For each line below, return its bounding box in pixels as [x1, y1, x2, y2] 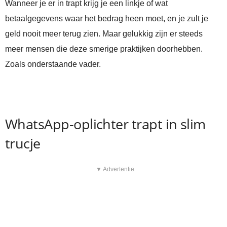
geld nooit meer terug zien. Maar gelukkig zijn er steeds [5, 29, 203, 39]
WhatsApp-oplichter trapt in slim [5, 115, 206, 134]
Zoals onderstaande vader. [5, 60, 101, 69]
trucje [5, 134, 41, 153]
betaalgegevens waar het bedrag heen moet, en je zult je [5, 14, 208, 23]
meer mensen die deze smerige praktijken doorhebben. [5, 45, 203, 54]
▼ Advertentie [95, 166, 134, 173]
